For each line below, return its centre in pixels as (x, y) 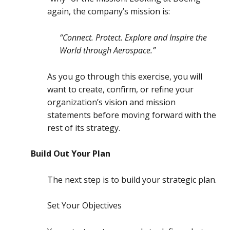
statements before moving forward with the (132, 115)
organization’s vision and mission (111, 102)
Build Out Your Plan (71, 154)
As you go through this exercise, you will (125, 76)
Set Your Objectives (84, 206)
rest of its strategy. (85, 128)
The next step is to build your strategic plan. (133, 179)
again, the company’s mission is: (109, 12)
